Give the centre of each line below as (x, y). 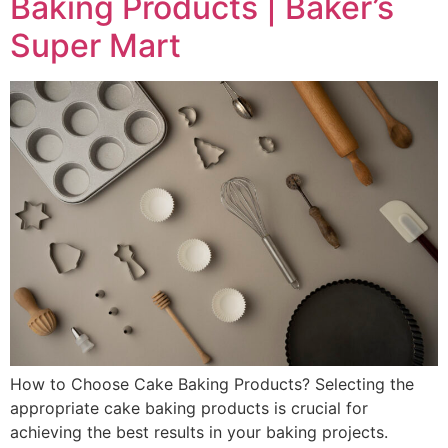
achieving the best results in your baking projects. (199, 431)
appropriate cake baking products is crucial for (189, 407)
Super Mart (95, 45)
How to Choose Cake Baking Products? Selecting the (212, 383)
